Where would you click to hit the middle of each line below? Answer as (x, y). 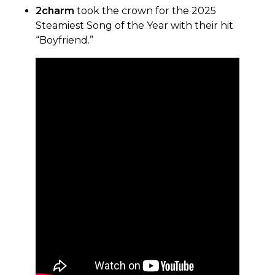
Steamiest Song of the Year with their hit (134, 25)
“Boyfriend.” (64, 40)
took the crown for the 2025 (145, 10)
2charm (55, 10)
